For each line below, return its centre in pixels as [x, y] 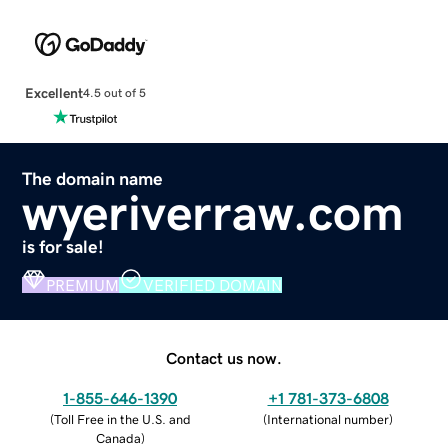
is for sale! [63, 246]
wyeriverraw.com [213, 212]
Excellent [53, 92]
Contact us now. [224, 357]
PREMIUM [83, 284]
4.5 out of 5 [114, 93]
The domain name [93, 178]
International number [328, 419]
